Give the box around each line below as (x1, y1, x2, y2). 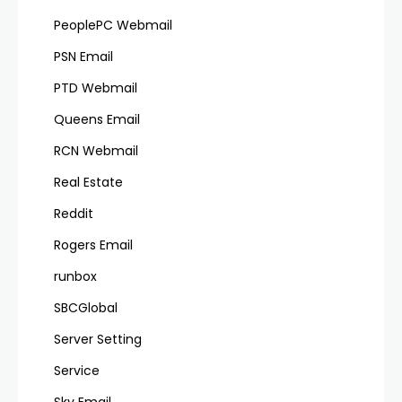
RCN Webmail (54, 141, 138, 160)
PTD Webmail (54, 78, 137, 97)
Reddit (54, 204, 93, 223)
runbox (54, 267, 97, 285)
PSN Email (54, 47, 113, 66)
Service (54, 361, 100, 380)
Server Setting (54, 329, 142, 348)
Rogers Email (54, 235, 133, 254)
